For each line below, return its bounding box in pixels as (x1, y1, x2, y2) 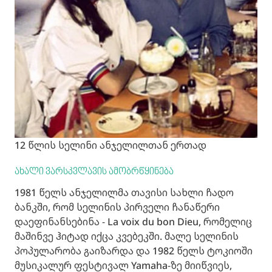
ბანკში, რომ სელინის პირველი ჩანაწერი (15, 200, 220, 214)
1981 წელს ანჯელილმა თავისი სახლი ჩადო (15, 185, 234, 199)
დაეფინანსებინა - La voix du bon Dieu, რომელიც (15, 214, 252, 228)
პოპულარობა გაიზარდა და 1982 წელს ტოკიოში (15, 243, 253, 257)
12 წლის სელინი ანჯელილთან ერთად (15, 138, 206, 152)
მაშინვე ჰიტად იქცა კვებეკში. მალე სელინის (15, 229, 239, 243)
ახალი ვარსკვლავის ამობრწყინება (15, 166, 174, 177)
